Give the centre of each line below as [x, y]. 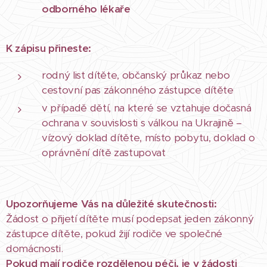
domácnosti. [35, 249]
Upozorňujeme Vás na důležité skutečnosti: [111, 204]
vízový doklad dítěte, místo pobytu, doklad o [148, 138]
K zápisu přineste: [49, 48]
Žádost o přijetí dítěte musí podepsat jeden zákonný [130, 219]
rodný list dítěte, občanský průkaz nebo [136, 75]
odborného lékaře [86, 9]
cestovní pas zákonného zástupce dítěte [138, 90]
